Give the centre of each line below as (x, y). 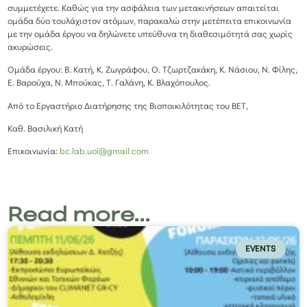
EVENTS (261, 249)
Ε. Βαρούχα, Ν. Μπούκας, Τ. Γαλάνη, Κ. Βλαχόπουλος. (109, 84)
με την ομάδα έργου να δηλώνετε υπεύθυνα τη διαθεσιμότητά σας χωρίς (150, 35)
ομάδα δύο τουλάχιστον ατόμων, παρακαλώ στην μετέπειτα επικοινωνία (150, 22)
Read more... (79, 217)
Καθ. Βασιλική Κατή (46, 129)
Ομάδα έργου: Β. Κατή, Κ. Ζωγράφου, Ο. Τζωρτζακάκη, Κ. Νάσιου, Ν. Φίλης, (153, 71)
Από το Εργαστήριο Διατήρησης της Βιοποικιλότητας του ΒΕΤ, (128, 107)
